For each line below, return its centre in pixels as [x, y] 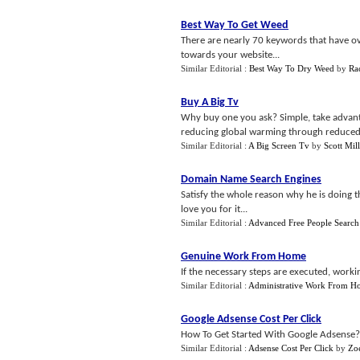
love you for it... [214, 209]
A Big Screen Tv [279, 145]
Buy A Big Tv [210, 102]
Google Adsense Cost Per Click [251, 319]
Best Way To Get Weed [235, 25]
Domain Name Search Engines [251, 180]
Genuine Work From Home [243, 257]
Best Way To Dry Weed [292, 68]
